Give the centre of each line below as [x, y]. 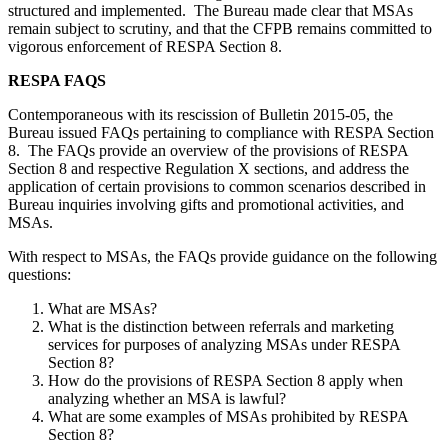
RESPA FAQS [57, 80]
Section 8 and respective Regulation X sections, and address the [208, 168]
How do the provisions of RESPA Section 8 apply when [225, 380]
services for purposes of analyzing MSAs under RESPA [224, 344]
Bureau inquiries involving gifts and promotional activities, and [206, 204]
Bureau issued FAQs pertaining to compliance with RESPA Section [221, 132]
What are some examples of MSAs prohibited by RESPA [228, 416]
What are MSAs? [102, 308]
